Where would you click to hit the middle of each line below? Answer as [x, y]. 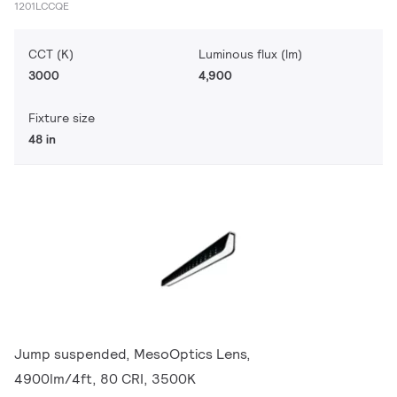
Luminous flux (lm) [250, 54]
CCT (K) [51, 54]
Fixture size [62, 118]
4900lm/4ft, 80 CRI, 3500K [105, 379]
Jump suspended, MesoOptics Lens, [132, 354]
